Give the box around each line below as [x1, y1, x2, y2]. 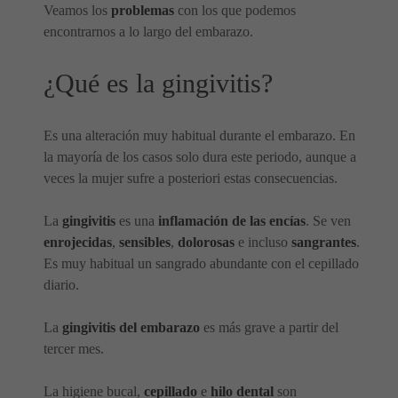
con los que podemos [174, 3, 296, 19]
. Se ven [306, 213, 351, 229]
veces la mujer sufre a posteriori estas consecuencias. [44, 171, 338, 187]
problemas [111, 3, 174, 19]
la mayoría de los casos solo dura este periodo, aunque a [44, 149, 356, 165]
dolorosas [178, 235, 235, 251]
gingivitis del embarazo [62, 320, 200, 336]
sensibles [119, 235, 171, 251]
